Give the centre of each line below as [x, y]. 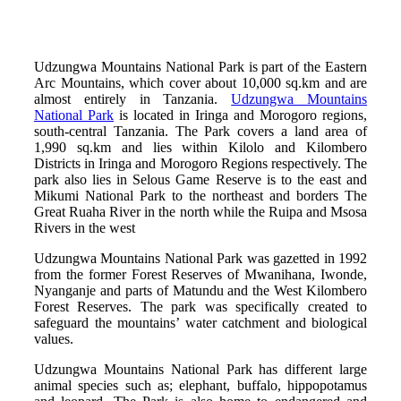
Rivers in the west [85, 227]
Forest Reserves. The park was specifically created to [200, 306]
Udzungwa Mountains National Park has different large [200, 369]
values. [54, 338]
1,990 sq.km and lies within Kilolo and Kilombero [200, 147]
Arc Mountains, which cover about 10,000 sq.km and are [200, 82]
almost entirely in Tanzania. [133, 98]
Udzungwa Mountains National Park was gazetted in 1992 [200, 258]
